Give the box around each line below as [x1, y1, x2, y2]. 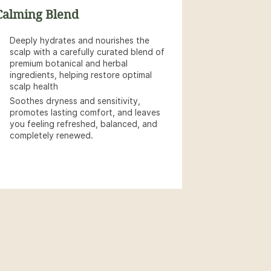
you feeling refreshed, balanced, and [10, 119, 157, 129]
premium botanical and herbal [10, 59, 128, 68]
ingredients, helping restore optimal [10, 70, 152, 80]
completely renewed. [10, 131, 93, 140]
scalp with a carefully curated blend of [10, 47, 165, 57]
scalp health [10, 82, 58, 91]
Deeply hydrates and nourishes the [10, 36, 149, 45]
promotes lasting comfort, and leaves [10, 108, 160, 117]
